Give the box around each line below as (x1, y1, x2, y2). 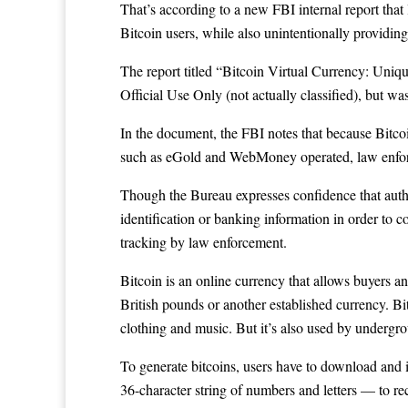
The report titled (120, 61, 216, 81)
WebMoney (229, 147, 297, 167)
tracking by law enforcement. (120, 232, 287, 252)
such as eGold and (120, 147, 229, 167)
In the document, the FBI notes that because (120, 123, 375, 143)
